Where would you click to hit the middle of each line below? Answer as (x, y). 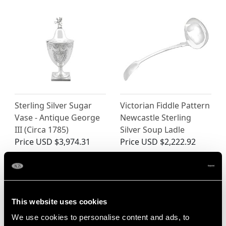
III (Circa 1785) (42, 129)
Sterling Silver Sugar (53, 105)
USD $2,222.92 (168, 142)
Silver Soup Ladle (152, 129)
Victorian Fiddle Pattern (165, 105)
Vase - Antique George (57, 117)
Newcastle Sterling (156, 117)
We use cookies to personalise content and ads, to (101, 217)
